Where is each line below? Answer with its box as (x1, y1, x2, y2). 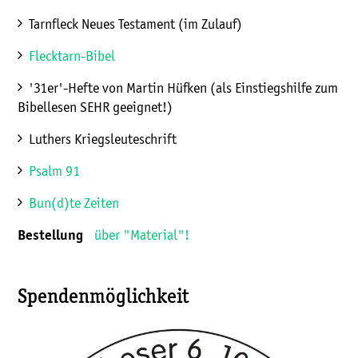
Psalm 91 (29, 164, 80, 179)
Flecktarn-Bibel (29, 49, 115, 64)
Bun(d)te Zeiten (29, 196, 119, 211)
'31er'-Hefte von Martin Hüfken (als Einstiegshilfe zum (29, 81, 338, 96)
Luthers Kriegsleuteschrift (29, 132, 177, 147)
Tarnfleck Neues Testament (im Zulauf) (29, 17, 242, 32)
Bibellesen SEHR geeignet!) (18, 100, 173, 115)
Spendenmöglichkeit (18, 287, 189, 308)
